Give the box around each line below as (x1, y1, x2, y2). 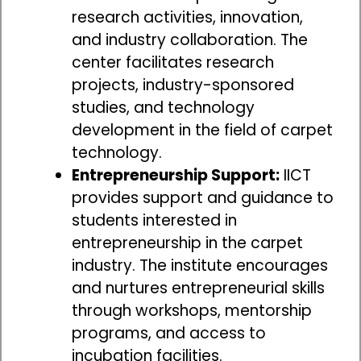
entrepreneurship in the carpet (72, 231, 303, 254)
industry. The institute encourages (72, 254, 328, 276)
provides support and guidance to (72, 186, 334, 209)
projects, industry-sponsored (72, 73, 294, 96)
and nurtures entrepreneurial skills (72, 276, 325, 299)
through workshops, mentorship (72, 299, 312, 322)
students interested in (72, 209, 237, 231)
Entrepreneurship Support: (72, 164, 280, 186)
